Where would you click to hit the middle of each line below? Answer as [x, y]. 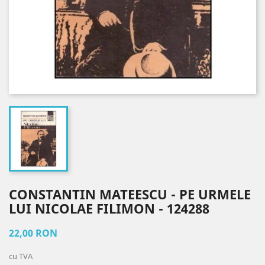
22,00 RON [33, 233]
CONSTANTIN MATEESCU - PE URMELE [130, 194]
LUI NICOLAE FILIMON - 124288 [109, 208]
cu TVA [21, 256]
